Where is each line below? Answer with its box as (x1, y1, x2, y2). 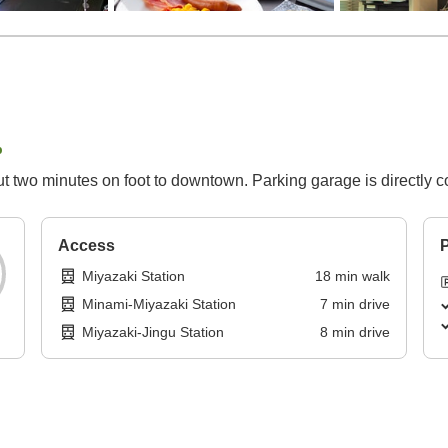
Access (58, 237, 116, 255)
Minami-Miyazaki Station (82, 296, 237, 313)
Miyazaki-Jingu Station (82, 324, 225, 341)
